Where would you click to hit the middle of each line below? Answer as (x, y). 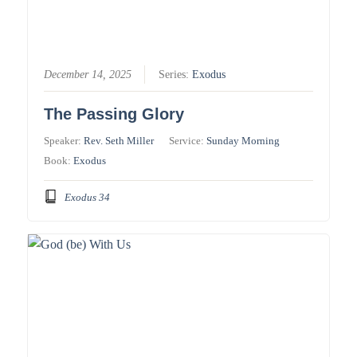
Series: (176, 74)
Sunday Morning (243, 140)
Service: (188, 140)
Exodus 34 (87, 197)
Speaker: (64, 140)
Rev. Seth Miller (119, 140)
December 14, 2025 (88, 74)
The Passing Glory (114, 114)
